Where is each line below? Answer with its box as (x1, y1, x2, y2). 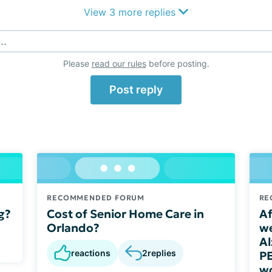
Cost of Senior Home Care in (47, 206, 205, 221)
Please (63, 58, 92, 69)
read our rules (91, 58, 146, 69)
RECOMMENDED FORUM (47, 192, 144, 202)
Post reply (109, 83, 163, 96)
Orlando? (47, 220, 100, 235)
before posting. (146, 58, 209, 69)
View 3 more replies (84, 6, 178, 18)
